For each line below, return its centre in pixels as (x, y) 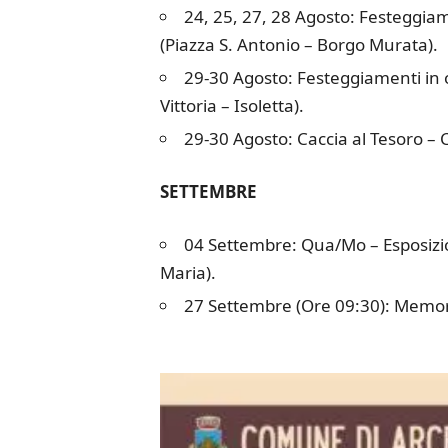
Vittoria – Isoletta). (231, 105)
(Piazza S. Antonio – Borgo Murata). (298, 44)
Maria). (187, 272)
